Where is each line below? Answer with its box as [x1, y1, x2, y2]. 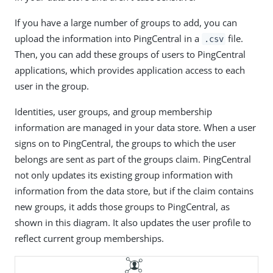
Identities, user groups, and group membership [15, 105, 212, 118]
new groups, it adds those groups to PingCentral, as [15, 200, 230, 213]
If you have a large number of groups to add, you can [15, 16, 237, 29]
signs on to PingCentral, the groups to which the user [15, 137, 236, 149]
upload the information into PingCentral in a [15, 32, 202, 44]
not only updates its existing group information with [15, 169, 233, 181]
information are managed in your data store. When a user [15, 121, 256, 133]
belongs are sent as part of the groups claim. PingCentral [15, 153, 251, 165]
